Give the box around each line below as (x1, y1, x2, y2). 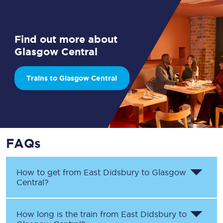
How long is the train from (16, 210, 121, 219)
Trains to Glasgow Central (26, 74, 117, 82)
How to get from (16, 168, 84, 177)
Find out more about (14, 33, 118, 45)
